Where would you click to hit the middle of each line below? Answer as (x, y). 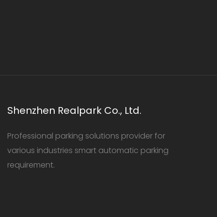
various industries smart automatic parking (88, 151)
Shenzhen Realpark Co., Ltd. (74, 110)
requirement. (31, 165)
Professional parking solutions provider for (86, 136)
